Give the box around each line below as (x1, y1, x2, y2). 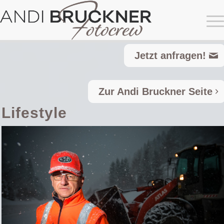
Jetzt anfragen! (134, 50, 206, 61)
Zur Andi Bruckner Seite (98, 86, 212, 97)
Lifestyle (1, 104, 67, 121)
